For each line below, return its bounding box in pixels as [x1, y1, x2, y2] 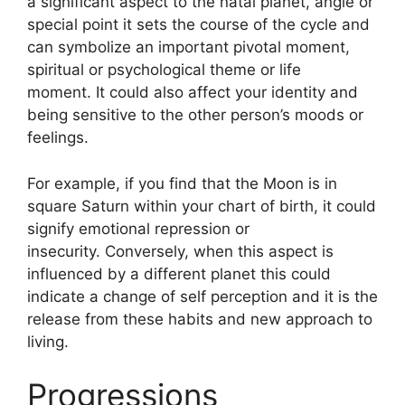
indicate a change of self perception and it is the [27, 287, 378, 306]
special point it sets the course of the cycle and [27, 15, 370, 33]
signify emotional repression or [27, 219, 250, 238]
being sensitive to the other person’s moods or [27, 106, 363, 124]
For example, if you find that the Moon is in [27, 174, 337, 193]
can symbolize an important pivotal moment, [27, 38, 350, 56]
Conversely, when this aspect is [105, 241, 334, 260]
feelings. [27, 128, 89, 146]
